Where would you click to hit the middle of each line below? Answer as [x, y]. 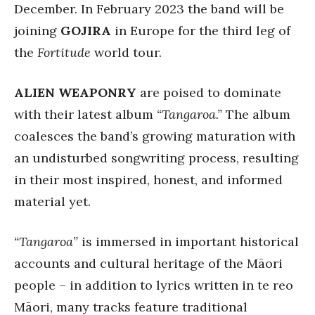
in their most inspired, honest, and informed [148, 179]
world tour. [126, 52]
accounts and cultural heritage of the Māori [148, 263]
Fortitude [64, 52]
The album [258, 114]
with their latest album [85, 114]
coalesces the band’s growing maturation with [155, 136]
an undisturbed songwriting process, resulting [156, 157]
